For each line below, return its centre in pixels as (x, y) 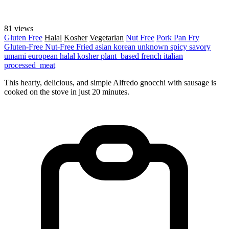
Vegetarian (107, 37)
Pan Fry (187, 37)
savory (200, 47)
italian (173, 56)
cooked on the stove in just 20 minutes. (67, 91)
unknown (154, 47)
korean (125, 47)
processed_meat (30, 65)
